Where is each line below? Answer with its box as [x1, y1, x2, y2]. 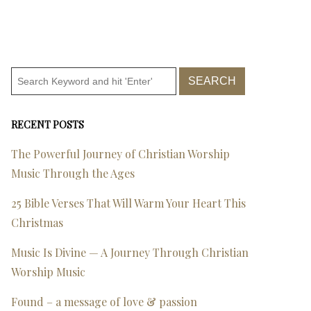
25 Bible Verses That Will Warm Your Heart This [11, 195, 246, 210]
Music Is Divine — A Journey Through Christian [11, 244, 249, 260]
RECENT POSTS [11, 117, 84, 131]
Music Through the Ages [11, 165, 135, 180]
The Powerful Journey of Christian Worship [11, 146, 230, 161]
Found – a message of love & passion [11, 294, 197, 309]
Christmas [11, 215, 63, 230]
